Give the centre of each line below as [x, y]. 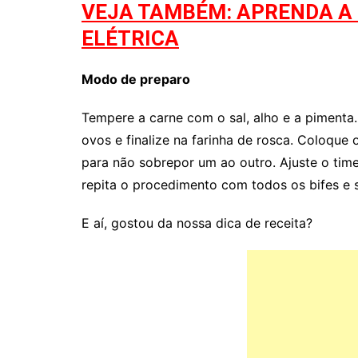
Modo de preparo [136, 79]
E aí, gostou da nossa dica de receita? [197, 223]
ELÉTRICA [130, 38]
